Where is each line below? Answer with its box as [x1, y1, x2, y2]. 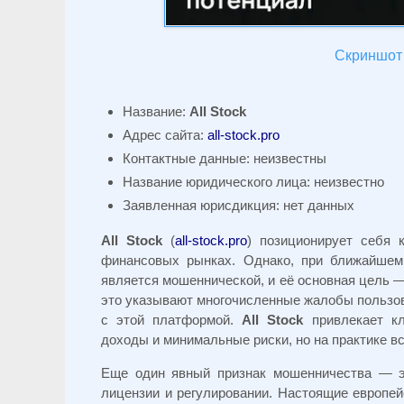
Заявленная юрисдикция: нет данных [123, 197, 354, 214]
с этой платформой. [101, 312, 243, 328]
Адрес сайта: [123, 127, 207, 143]
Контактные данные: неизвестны [123, 151, 326, 167]
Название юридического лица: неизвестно [123, 174, 384, 190]
